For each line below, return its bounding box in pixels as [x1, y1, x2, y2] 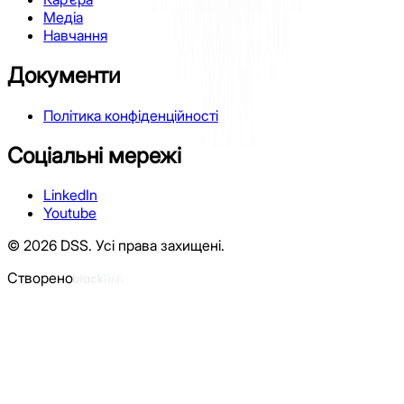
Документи [7, 61, 121, 88]
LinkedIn [43, 186, 97, 205]
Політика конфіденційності [43, 106, 218, 124]
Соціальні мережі [7, 142, 181, 169]
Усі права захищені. [96, 236, 225, 255]
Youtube [43, 204, 96, 223]
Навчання [43, 25, 107, 44]
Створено [7, 269, 73, 288]
